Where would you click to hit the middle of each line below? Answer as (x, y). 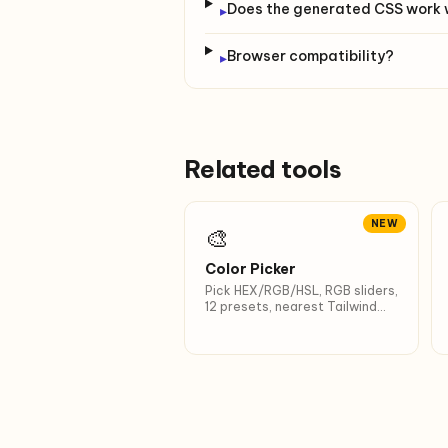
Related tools (263, 169)
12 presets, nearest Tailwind (291, 306)
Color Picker (250, 269)
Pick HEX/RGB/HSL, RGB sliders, (301, 290)
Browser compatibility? (310, 56)
